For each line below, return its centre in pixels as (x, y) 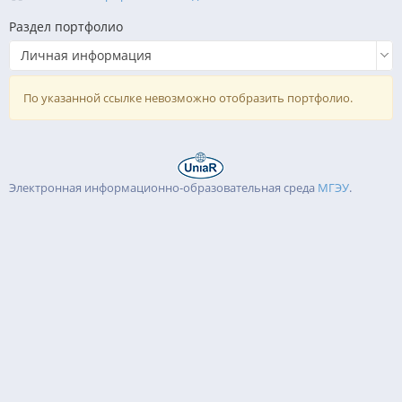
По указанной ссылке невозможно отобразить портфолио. (188, 98)
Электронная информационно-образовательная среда (163, 188)
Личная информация (86, 55)
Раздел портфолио (66, 26)
